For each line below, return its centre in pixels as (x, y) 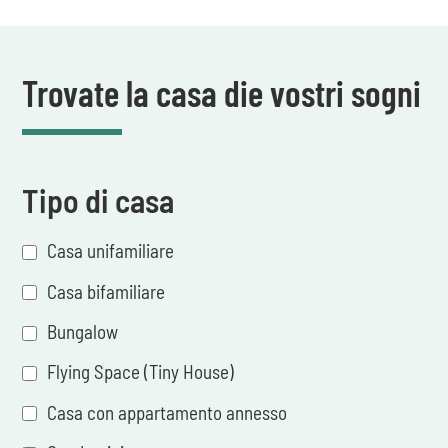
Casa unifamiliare (111, 251)
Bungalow (83, 332)
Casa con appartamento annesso (167, 412)
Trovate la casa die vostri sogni (222, 93)
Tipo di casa (98, 200)
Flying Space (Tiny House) (141, 372)
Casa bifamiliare (106, 291)
